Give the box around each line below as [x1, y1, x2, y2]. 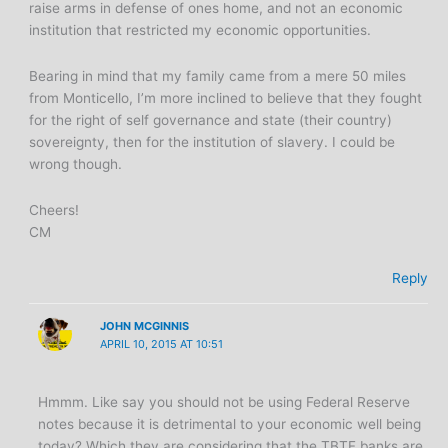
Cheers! [29, 201, 80, 218]
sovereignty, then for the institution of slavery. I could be [29, 133, 396, 150]
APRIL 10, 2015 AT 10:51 [99, 337, 223, 352]
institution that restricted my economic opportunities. [29, 22, 372, 39]
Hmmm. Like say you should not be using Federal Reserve [38, 394, 411, 411]
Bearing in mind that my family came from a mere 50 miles [29, 67, 407, 84]
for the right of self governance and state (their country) [29, 111, 393, 128]
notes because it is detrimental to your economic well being [38, 416, 422, 433]
